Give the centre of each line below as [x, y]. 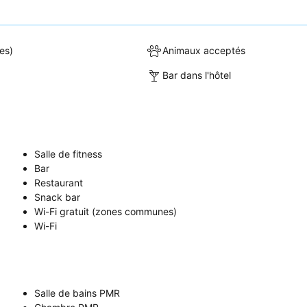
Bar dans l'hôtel [197, 75]
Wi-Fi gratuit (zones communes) [106, 211]
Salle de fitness [68, 153]
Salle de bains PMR [77, 293]
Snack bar [57, 197]
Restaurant [59, 182]
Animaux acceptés [204, 51]
